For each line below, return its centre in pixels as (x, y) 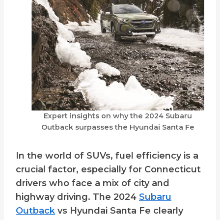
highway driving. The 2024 (77, 197)
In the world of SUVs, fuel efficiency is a (107, 156)
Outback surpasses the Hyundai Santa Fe (118, 127)
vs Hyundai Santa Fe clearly (119, 211)
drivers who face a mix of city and (93, 183)
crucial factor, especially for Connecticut (108, 170)
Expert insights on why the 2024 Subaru (118, 116)
